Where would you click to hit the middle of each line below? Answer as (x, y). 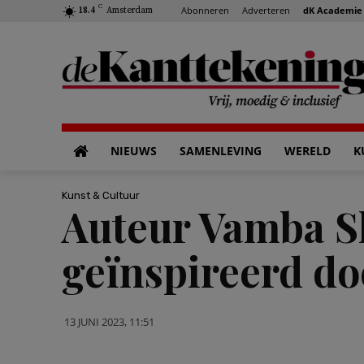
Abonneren (205, 10)
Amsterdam (130, 11)
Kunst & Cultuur (101, 195)
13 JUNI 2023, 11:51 (109, 321)
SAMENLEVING (221, 151)
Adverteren (266, 10)
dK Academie (333, 10)
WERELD (308, 151)
